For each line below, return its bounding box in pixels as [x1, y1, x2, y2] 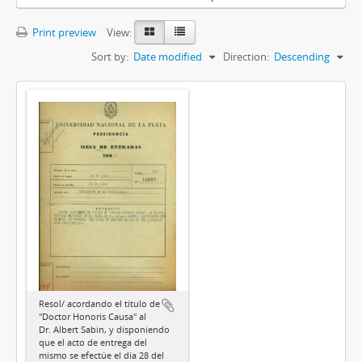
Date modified [133, 49, 202, 65]
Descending [274, 49, 330, 65]
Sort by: [91, 49, 128, 65]
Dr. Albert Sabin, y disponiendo [39, 323, 170, 336]
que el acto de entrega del [39, 336, 147, 349]
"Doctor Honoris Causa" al [39, 310, 146, 323]
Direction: [223, 49, 269, 65]
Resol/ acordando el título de [39, 297, 160, 310]
